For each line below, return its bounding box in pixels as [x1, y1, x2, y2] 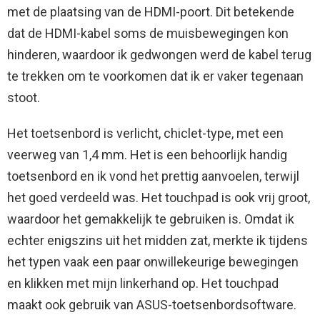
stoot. [7, 90, 40, 106]
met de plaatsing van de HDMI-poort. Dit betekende [7, 4, 294, 20]
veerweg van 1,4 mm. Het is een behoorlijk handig [7, 147, 287, 163]
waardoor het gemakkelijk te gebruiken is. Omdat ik [7, 211, 294, 227]
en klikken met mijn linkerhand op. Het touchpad [7, 276, 279, 291]
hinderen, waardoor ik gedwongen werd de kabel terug [7, 47, 311, 63]
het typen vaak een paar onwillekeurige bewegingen [7, 254, 299, 270]
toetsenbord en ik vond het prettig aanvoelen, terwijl [7, 169, 299, 184]
